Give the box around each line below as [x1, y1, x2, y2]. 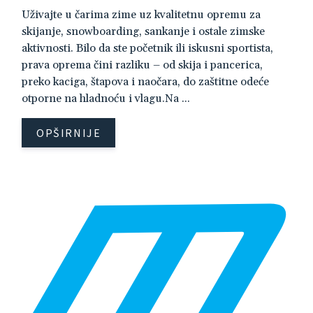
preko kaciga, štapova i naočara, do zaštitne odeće [22, 74, 269, 89]
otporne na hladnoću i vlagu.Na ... [22, 91, 190, 105]
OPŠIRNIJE [36, 125, 101, 140]
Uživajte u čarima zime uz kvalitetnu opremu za [22, 7, 261, 22]
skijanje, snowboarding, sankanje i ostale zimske [22, 24, 265, 38]
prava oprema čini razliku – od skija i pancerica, [22, 57, 263, 72]
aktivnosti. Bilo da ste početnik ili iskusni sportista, [22, 41, 273, 55]
